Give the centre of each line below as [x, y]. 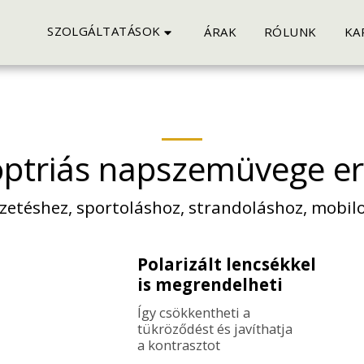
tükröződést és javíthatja [214, 328]
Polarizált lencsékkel [226, 264]
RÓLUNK [290, 32]
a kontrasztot [178, 344]
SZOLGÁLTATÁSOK [104, 31]
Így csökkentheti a [193, 312]
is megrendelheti [210, 284]
